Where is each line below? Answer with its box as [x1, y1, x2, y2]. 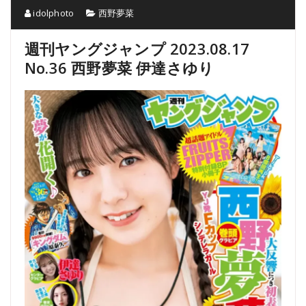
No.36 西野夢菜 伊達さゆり [25, 57, 214, 78]
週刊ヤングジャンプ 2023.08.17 [25, 38, 249, 59]
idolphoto [31, 7, 74, 19]
